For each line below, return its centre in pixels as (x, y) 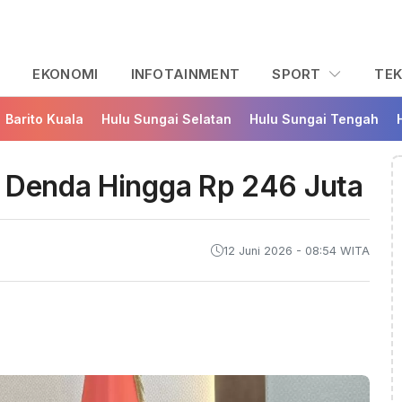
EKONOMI (66, 74)
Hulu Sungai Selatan (166, 119)
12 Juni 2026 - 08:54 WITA (297, 250)
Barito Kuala (44, 119)
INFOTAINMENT (185, 74)
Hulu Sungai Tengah (314, 119)
